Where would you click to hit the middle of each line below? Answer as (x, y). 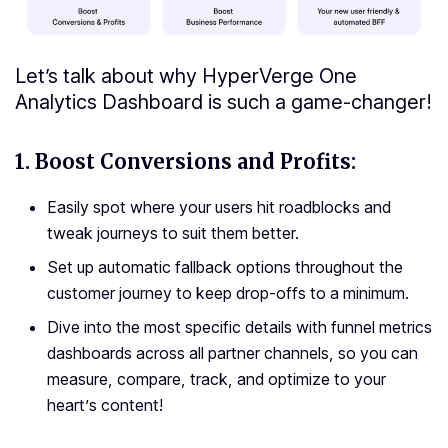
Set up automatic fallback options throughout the (225, 267)
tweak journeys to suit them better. (173, 233)
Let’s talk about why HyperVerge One (186, 76)
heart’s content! (105, 405)
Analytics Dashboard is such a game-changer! (223, 102)
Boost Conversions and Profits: (195, 162)
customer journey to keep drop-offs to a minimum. (228, 293)
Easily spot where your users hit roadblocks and (219, 207)
